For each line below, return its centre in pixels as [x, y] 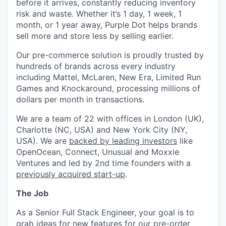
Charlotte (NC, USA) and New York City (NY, [102, 130]
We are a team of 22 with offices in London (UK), [110, 119]
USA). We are [43, 141]
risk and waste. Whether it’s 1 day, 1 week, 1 [99, 14]
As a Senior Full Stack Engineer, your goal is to [105, 213]
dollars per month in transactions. [80, 100]
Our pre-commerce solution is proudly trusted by [110, 55]
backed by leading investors [123, 141]
